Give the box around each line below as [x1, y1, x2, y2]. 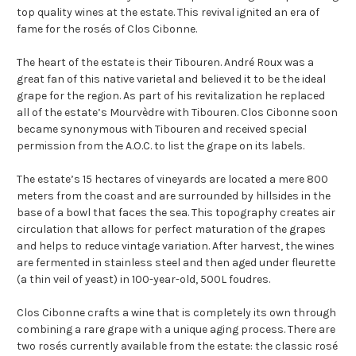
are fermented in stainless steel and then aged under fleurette [17, 256, 335, 270]
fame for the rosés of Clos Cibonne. [17, 22, 197, 37]
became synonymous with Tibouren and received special [17, 122, 307, 137]
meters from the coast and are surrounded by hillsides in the [17, 189, 331, 203]
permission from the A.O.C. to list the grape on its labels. [17, 139, 304, 153]
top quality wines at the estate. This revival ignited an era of [17, 6, 319, 20]
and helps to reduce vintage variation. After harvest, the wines [17, 239, 335, 253]
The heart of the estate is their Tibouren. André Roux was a [17, 56, 314, 70]
